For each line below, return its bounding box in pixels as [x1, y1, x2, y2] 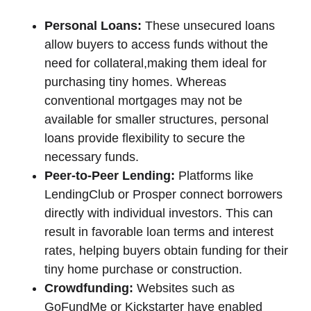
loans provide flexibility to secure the [44, 131, 245, 145]
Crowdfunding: [44, 280, 133, 295]
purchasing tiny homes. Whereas [44, 74, 226, 89]
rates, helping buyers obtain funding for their [44, 243, 288, 258]
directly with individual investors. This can [44, 205, 273, 220]
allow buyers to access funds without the [44, 37, 268, 51]
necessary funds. [44, 149, 139, 164]
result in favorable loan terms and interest [44, 224, 274, 239]
